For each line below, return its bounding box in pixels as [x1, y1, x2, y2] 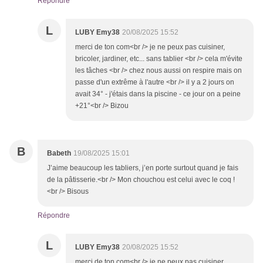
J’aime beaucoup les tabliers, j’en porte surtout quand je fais [47, 164, 238, 173]
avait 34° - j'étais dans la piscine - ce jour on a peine [75, 90, 241, 99]
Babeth [47, 149, 71, 158]
